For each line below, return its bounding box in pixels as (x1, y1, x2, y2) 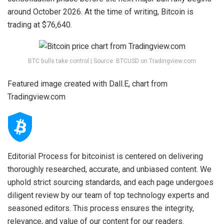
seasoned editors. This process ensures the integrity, (7, 203, 194, 213)
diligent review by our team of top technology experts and (7, 190, 209, 200)
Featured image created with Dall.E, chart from (7, 78, 167, 88)
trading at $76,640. (7, 20, 72, 30)
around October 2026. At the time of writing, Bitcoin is (7, 7, 193, 17)
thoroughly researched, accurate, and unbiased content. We (7, 164, 211, 174)
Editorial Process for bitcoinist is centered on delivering (7, 151, 203, 161)
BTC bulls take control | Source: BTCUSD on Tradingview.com (28, 56, 196, 65)
